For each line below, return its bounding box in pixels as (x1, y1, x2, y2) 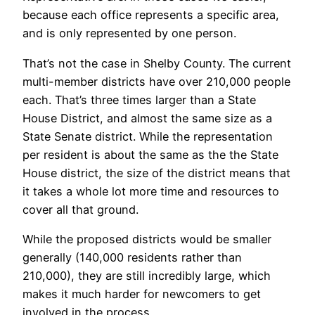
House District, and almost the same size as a (22, 110, 272, 125)
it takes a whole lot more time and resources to (22, 184, 279, 198)
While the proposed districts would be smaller (22, 232, 271, 247)
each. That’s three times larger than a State (22, 92, 256, 107)
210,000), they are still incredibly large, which (22, 269, 271, 283)
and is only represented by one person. (22, 26, 236, 41)
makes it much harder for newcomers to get (22, 287, 261, 302)
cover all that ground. (22, 202, 139, 217)
